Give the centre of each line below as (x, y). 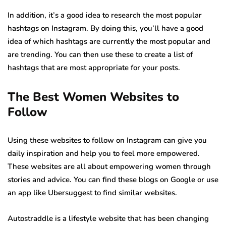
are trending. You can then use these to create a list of (100, 54)
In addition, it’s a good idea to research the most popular (105, 15)
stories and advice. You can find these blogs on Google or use (113, 179)
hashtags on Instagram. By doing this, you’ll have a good (105, 28)
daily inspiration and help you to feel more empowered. (104, 153)
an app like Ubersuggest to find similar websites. (92, 192)
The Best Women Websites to (93, 97)
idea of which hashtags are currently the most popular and (109, 41)
